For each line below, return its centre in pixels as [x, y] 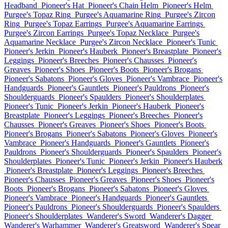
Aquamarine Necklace [40, 42]
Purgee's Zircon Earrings [44, 33]
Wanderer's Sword [116, 216]
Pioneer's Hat [63, 5]
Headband [21, 5]
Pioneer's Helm [187, 5]
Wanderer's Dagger [180, 216]
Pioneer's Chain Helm [123, 5]
